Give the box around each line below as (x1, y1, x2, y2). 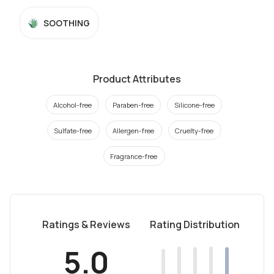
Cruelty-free (175, 125, 214, 135)
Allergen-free (113, 125, 155, 135)
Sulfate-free (54, 125, 92, 135)
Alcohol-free (53, 100, 92, 109)
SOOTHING (43, 17, 90, 29)
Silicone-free (174, 100, 215, 109)
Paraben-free (113, 100, 154, 109)
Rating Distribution (150, 218, 240, 231)
